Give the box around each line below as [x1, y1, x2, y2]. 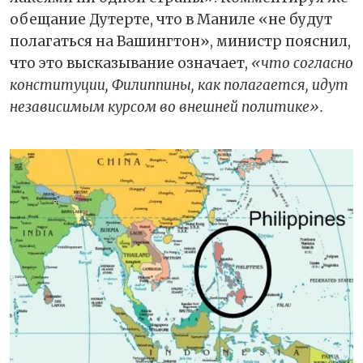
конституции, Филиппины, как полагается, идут [10, 76, 348, 95]
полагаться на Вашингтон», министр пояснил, [10, 32, 351, 51]
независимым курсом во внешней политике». [10, 98, 323, 117]
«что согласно [251, 54, 353, 73]
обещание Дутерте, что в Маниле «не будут [10, 11, 332, 29]
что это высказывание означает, [10, 54, 251, 73]
